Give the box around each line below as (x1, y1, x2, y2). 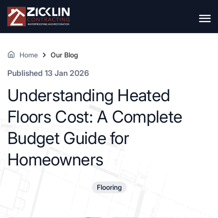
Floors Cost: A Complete (7, 107, 182, 127)
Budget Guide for (7, 128, 129, 148)
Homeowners (7, 149, 104, 169)
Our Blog (51, 51, 78, 59)
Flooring (96, 183, 122, 191)
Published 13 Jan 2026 (7, 68, 89, 78)
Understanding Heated (7, 85, 170, 105)
